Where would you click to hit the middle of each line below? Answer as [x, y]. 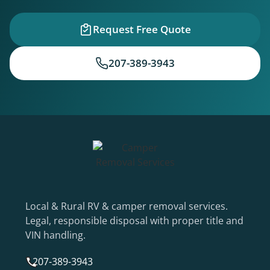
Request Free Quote [142, 30]
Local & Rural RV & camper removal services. [127, 206]
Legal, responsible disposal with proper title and [134, 221]
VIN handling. [55, 235]
